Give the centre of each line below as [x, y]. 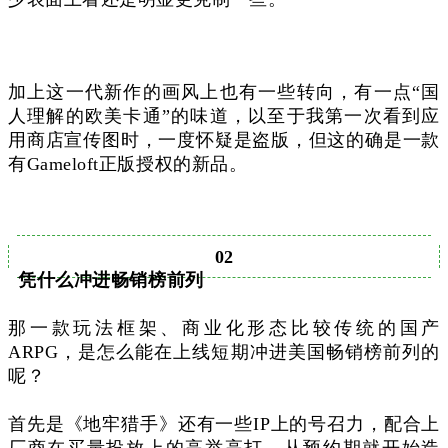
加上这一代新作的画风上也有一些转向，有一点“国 [224, 91]
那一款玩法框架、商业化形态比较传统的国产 [224, 327]
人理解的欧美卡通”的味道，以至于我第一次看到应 [224, 115]
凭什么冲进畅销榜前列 [111, 279]
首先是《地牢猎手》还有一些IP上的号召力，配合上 [224, 423]
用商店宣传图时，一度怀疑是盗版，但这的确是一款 [224, 139]
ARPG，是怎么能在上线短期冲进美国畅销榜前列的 [224, 351]
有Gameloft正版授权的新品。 [128, 163]
